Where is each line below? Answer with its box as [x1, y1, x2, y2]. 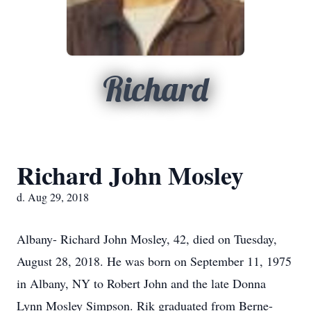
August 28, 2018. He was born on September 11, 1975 [17, 253, 292, 269]
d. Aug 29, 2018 [17, 190, 89, 204]
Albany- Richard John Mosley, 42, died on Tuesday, [17, 230, 277, 247]
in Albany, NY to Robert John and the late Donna [17, 275, 266, 292]
